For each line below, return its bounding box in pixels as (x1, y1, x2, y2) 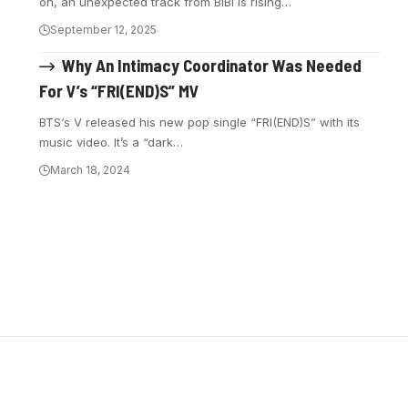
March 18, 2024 (50, 163, 131, 178)
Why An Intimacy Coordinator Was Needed (61, 55, 362, 76)
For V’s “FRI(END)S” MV (39, 80, 200, 102)
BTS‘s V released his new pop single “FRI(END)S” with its (39, 115, 361, 130)
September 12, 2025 (50, 23, 158, 36)
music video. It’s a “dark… (39, 135, 184, 150)
